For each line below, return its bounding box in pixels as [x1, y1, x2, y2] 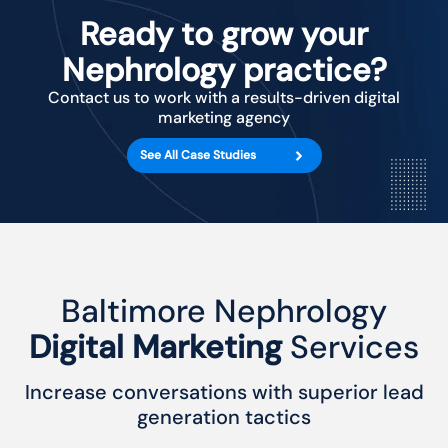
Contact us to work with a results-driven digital [48, 87, 400, 109]
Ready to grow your [80, 13, 368, 56]
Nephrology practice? [61, 49, 387, 92]
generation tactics [137, 404, 311, 431]
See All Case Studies [139, 146, 256, 163]
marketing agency [158, 107, 290, 129]
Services [282, 326, 419, 369]
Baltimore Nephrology [61, 290, 387, 333]
